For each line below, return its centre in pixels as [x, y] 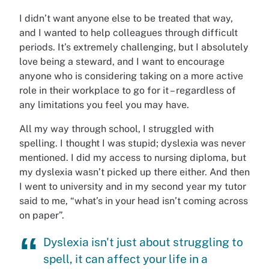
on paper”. [42, 215]
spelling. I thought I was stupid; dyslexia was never [132, 143]
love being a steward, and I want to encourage [122, 62]
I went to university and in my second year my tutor [133, 186]
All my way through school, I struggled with [116, 129]
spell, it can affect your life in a [125, 258]
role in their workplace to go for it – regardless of [128, 90]
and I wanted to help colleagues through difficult [128, 33]
